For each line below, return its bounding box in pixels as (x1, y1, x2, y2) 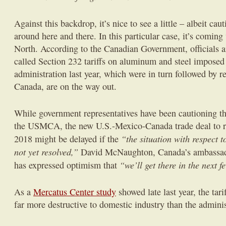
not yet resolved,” (14, 145, 78, 158)
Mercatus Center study (33, 186, 116, 198)
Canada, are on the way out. (14, 80, 117, 92)
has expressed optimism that (14, 159, 120, 171)
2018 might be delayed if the (14, 133, 121, 145)
